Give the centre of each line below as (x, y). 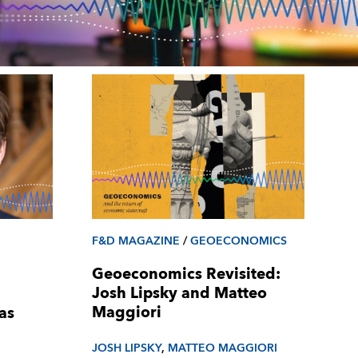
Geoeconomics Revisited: (186, 275)
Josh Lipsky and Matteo (179, 294)
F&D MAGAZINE (135, 241)
